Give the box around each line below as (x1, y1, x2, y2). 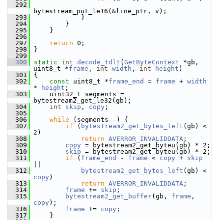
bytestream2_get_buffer (65, 192, 152, 200)
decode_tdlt (77, 58, 120, 66)
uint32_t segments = (30, 90, 124, 98)
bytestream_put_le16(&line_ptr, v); (33, 7, 167, 15)
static (34, 58, 57, 66)
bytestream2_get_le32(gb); (33, 97, 132, 104)
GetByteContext (124, 58, 179, 66)
